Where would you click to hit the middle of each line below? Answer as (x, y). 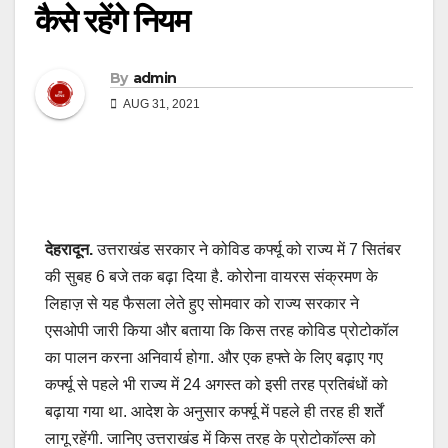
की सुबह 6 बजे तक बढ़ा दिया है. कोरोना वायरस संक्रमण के (211, 276)
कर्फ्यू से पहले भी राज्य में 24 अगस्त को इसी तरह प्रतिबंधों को (216, 384)
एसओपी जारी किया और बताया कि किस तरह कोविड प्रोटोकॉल (222, 330)
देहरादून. (69, 249)
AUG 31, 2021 (160, 103)
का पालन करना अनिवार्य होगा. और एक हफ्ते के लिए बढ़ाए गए (214, 357)
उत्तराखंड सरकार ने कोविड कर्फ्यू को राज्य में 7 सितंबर (247, 249)
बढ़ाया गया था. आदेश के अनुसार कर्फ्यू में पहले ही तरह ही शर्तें (214, 411)
